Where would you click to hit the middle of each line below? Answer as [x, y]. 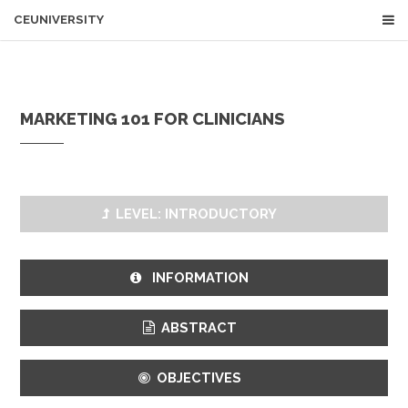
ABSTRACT [199, 327]
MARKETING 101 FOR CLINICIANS [153, 119]
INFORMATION [199, 277]
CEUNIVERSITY [58, 20]
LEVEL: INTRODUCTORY [197, 213]
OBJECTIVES [199, 377]
